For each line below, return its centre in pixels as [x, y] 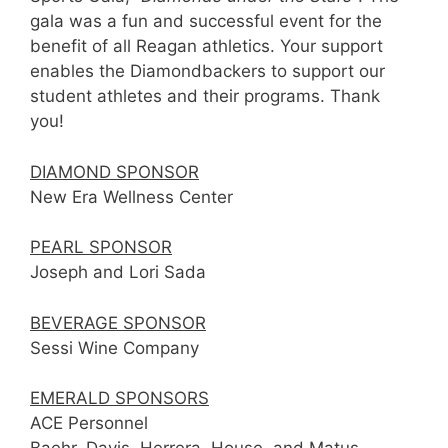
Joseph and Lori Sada [118, 272]
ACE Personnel [89, 423]
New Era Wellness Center [131, 196]
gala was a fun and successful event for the [206, 21]
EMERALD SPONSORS [119, 398]
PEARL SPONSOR [101, 247]
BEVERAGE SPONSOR [118, 322]
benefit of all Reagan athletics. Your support [206, 46]
